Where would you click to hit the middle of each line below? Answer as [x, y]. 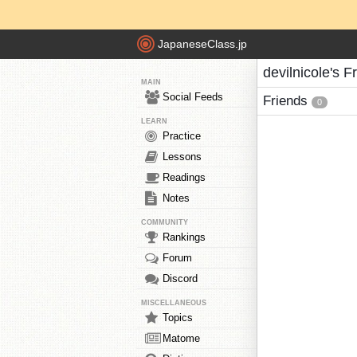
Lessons [182, 157]
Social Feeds [193, 97]
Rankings [184, 237]
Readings [184, 177]
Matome [181, 338]
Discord [180, 279]
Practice [182, 136]
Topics [178, 318]
